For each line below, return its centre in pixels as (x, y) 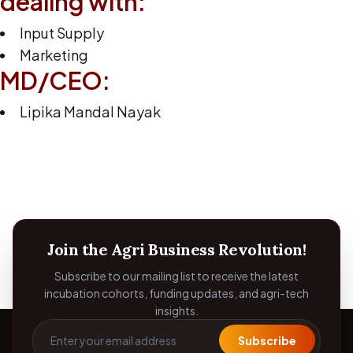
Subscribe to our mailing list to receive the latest (176, 276)
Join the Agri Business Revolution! (176, 249)
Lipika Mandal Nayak (90, 111)
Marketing (54, 55)
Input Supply (62, 33)
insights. (176, 310)
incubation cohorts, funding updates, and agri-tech (176, 293)
